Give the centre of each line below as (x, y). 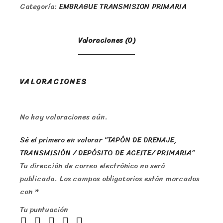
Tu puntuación (44, 210)
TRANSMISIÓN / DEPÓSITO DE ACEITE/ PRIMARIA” (107, 153)
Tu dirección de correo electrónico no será (92, 166)
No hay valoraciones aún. (64, 117)
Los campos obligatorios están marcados (129, 179)
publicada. (39, 179)
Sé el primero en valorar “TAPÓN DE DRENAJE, (98, 140)
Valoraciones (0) (107, 41)
